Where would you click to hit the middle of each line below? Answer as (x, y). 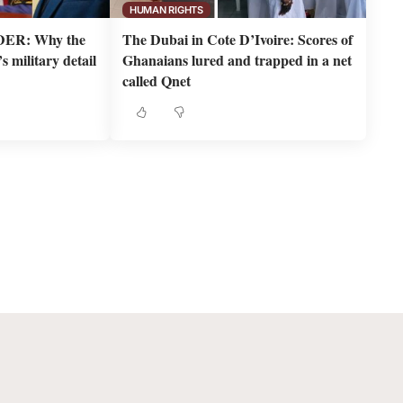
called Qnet (157, 81)
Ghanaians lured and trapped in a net (237, 60)
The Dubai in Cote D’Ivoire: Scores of (238, 39)
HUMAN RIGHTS (166, 9)
